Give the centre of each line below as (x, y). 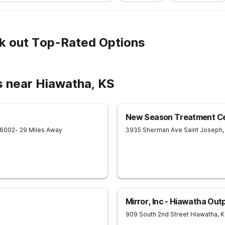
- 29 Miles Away (39, 130)
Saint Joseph (203, 130)
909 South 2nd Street (157, 214)
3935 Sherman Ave (154, 130)
